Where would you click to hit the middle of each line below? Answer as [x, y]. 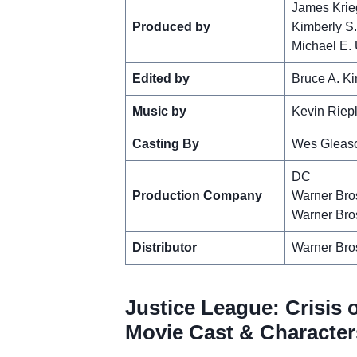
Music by [159, 111]
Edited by [161, 78]
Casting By [165, 143]
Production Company [197, 195]
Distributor [164, 247]
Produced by [171, 26]
